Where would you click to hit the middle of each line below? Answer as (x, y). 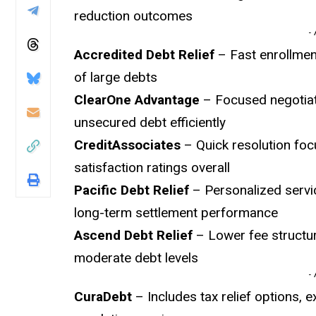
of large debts (116, 77)
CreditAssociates (128, 145)
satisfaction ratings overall (152, 167)
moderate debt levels (136, 257)
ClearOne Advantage (137, 99)
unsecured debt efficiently (150, 122)
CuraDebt (103, 296)
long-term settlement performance (176, 212)
